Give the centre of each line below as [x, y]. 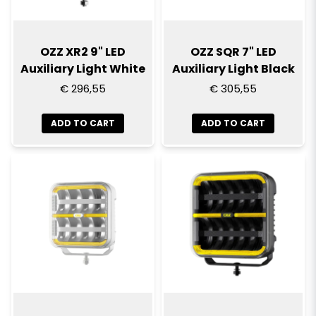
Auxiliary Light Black [233, 68]
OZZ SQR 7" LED [233, 51]
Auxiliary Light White [83, 68]
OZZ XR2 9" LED [83, 51]
